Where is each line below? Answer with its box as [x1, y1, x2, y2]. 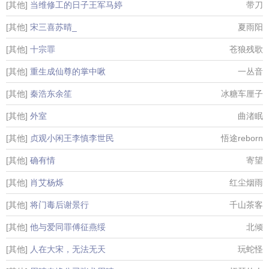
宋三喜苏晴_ [30, 22, 77, 32]
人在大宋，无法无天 [30, 244, 106, 254]
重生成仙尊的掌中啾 [30, 67, 106, 76]
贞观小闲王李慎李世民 [30, 133, 114, 143]
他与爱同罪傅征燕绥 [30, 222, 106, 232]
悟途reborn [221, 133, 263, 143]
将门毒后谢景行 [30, 200, 89, 210]
